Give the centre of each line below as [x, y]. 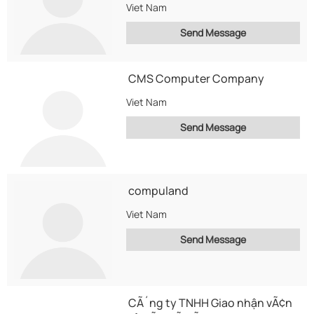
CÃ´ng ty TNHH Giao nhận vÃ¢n [210, 303]
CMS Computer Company [196, 78]
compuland [158, 191]
